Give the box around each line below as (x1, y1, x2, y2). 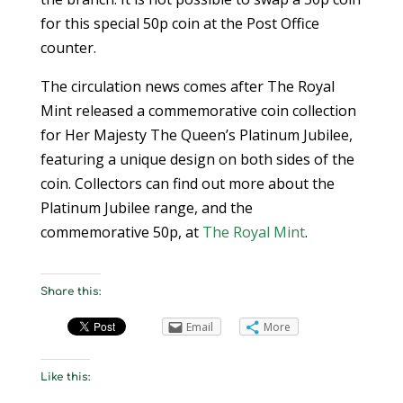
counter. (40, 37, 96, 58)
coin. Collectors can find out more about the (40, 173, 335, 193)
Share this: (40, 284, 101, 298)
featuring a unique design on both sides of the (40, 148, 354, 169)
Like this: (40, 370, 90, 383)
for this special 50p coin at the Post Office (40, 13, 319, 33)
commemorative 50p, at (40, 221, 202, 242)
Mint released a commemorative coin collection (40, 100, 356, 121)
